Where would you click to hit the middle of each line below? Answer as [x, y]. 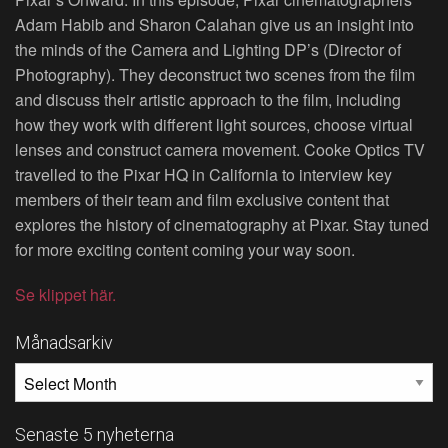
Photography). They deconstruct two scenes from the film [215, 75]
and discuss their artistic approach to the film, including [208, 100]
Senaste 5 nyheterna [94, 434]
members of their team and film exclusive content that [202, 200]
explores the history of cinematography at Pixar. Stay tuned [222, 225]
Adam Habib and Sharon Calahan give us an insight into [214, 25]
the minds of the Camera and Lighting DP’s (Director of [208, 50]
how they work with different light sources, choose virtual [214, 125]
